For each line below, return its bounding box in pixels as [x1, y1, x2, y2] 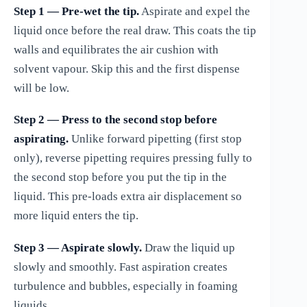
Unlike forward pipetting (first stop [69, 132, 242, 146]
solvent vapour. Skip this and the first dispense [14, 62, 240, 75]
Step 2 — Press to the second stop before [14, 113, 217, 127]
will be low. [14, 81, 69, 95]
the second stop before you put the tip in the [14, 171, 227, 184]
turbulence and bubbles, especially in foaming [14, 279, 238, 293]
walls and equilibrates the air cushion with [14, 42, 219, 56]
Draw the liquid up [142, 241, 235, 254]
